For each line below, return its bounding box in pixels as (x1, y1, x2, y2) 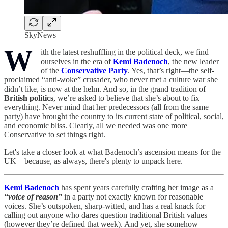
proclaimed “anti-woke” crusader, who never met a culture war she (4, 75, 218, 84)
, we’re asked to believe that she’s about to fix (53, 93, 199, 102)
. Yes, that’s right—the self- (128, 66, 214, 75)
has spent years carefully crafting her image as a (59, 183, 214, 192)
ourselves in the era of (41, 56, 113, 66)
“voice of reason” (4, 192, 64, 201)
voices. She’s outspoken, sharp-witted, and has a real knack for (4, 201, 205, 210)
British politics (4, 93, 53, 102)
